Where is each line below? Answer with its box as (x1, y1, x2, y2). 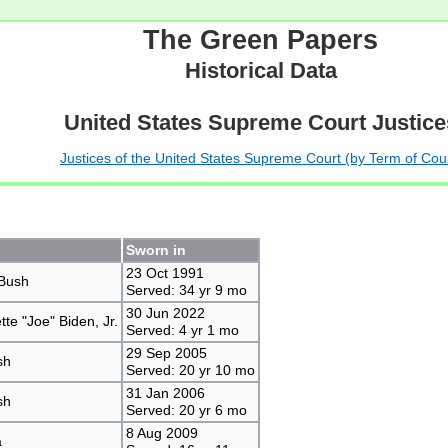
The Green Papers (143, 24, 378, 55)
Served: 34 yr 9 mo (125, 281, 247, 298)
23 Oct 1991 (125, 264, 204, 281)
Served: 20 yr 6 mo (125, 401, 247, 418)
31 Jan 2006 (125, 384, 205, 401)
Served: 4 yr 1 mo (125, 321, 239, 338)
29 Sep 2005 (125, 344, 207, 361)
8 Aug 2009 (125, 424, 198, 441)
